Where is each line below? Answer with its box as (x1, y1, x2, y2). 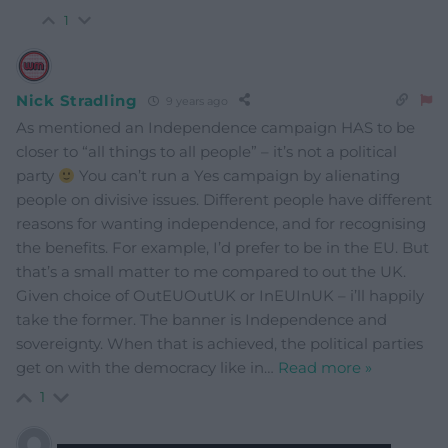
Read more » (278, 358, 372, 378)
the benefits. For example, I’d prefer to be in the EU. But (16, 238, 429, 258)
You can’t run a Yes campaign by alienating (75, 166, 401, 186)
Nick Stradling (16, 90, 138, 110)
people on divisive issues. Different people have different (16, 190, 432, 210)
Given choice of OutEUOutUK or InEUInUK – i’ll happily (16, 286, 424, 306)
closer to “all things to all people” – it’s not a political (16, 142, 397, 162)
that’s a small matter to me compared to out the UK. (16, 262, 406, 282)
